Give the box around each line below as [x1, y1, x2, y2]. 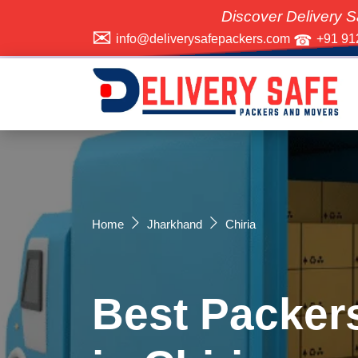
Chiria [225, 217, 256, 231]
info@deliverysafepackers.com [115, 31, 293, 46]
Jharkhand [146, 217, 202, 231]
